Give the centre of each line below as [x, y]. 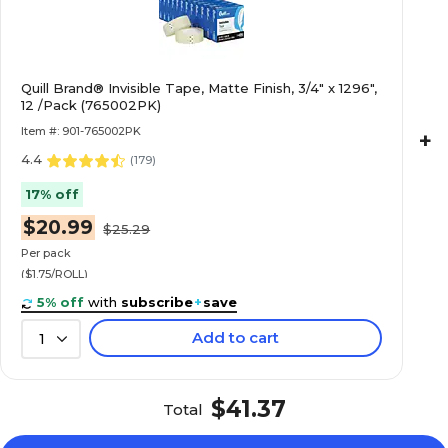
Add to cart [236, 337]
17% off [52, 194]
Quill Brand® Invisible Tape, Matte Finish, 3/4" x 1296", [199, 88]
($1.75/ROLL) [55, 273]
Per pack [46, 252]
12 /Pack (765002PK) [91, 105]
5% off [61, 302]
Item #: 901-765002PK [81, 131]
